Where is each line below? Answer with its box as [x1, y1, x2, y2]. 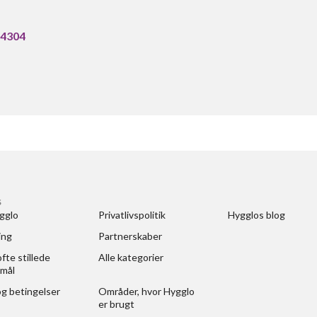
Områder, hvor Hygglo [98, 285, 195, 297]
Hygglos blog [227, 209, 285, 221]
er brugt [98, 298, 134, 310]
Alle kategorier [98, 251, 163, 263]
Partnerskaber [98, 230, 162, 242]
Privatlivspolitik [98, 209, 166, 221]
